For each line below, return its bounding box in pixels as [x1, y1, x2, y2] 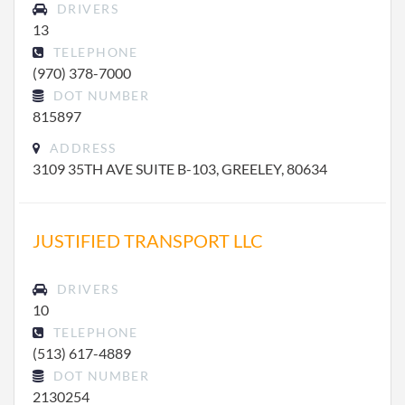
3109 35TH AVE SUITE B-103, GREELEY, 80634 [33, 160, 327, 177]
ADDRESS [45, 140, 116, 155]
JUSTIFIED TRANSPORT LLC [33, 230, 263, 251]
